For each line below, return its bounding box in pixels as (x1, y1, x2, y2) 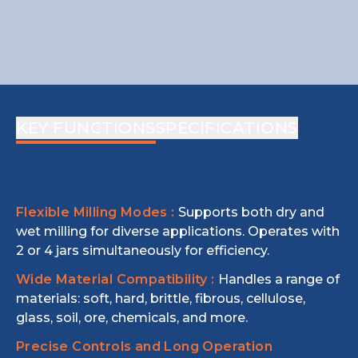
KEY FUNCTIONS (16, 118, 156, 137)
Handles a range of (217, 272, 340, 287)
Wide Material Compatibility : (16, 272, 215, 287)
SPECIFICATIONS (155, 118, 298, 137)
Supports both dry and (177, 205, 324, 220)
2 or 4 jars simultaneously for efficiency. (16, 243, 269, 258)
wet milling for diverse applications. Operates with (16, 224, 340, 239)
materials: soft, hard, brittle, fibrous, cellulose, (16, 291, 305, 306)
